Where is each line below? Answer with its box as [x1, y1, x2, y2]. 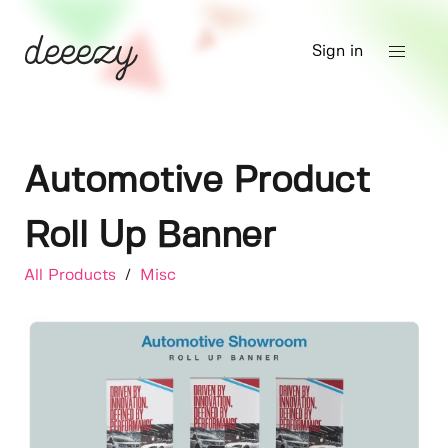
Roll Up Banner [24, 219, 275, 254]
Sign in [312, 44, 363, 59]
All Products [24, 268, 121, 283]
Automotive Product [24, 164, 369, 199]
